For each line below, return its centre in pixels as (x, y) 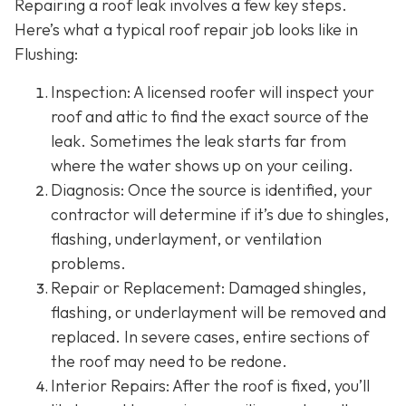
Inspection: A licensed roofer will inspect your (213, 92)
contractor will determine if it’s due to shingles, (220, 214)
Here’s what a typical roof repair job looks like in (186, 30)
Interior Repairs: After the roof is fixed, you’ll (210, 385)
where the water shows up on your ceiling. (202, 165)
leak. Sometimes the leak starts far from (198, 140)
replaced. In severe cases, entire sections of (210, 336)
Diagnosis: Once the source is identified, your (212, 189)
